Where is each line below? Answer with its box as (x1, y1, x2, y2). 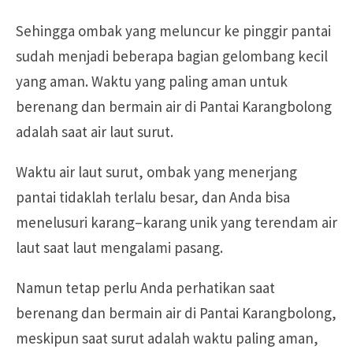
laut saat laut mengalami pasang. (16, 237, 223, 257)
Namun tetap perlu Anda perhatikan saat (16, 277, 275, 297)
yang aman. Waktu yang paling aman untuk (16, 71, 288, 91)
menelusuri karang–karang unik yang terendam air (16, 212, 337, 232)
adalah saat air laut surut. (16, 121, 173, 141)
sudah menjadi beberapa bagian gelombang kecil (16, 46, 328, 65)
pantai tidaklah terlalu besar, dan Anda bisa (16, 187, 290, 206)
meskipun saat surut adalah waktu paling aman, (16, 328, 318, 347)
